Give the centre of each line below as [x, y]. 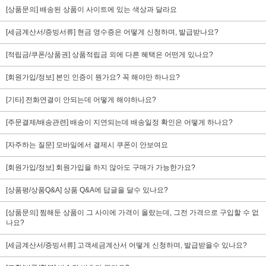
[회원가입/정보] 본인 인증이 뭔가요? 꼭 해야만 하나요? [93, 77]
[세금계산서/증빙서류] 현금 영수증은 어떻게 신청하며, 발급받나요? [112, 32]
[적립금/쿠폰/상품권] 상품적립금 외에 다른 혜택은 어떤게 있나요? [110, 55]
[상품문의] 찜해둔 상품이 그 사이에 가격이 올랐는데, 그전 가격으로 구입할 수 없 [132, 213]
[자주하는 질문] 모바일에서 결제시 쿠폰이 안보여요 [87, 145]
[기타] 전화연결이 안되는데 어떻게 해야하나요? [81, 100]
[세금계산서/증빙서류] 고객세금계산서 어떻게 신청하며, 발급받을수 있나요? [126, 245]
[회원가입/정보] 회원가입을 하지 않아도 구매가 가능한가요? [101, 167]
